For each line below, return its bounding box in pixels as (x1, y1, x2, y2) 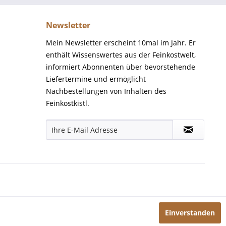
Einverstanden (165, 208, 215, 217)
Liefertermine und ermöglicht (46, 74, 146, 84)
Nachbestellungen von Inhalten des (46, 86, 166, 96)
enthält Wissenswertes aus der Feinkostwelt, (46, 50, 196, 60)
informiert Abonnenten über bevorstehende (46, 62, 195, 72)
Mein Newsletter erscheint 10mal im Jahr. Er (46, 38, 196, 47)
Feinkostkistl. (46, 98, 89, 108)
